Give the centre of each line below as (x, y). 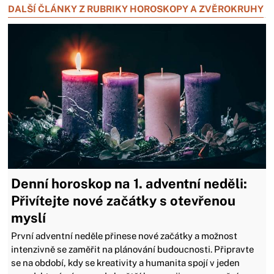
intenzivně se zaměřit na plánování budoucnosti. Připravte (133, 249)
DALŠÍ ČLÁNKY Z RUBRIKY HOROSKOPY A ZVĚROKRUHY (136, 9)
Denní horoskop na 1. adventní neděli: (129, 183)
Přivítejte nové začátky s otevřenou (124, 201)
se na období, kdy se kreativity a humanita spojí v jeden (126, 263)
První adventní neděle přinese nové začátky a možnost (124, 236)
